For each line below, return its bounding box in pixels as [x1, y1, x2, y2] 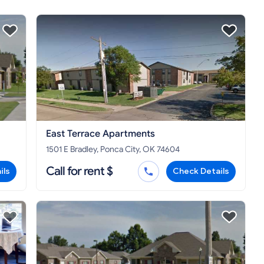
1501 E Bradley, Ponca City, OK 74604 [46, 144, 180, 155]
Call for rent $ [46, 164, 113, 179]
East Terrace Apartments [46, 128, 155, 140]
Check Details [173, 166, 229, 177]
